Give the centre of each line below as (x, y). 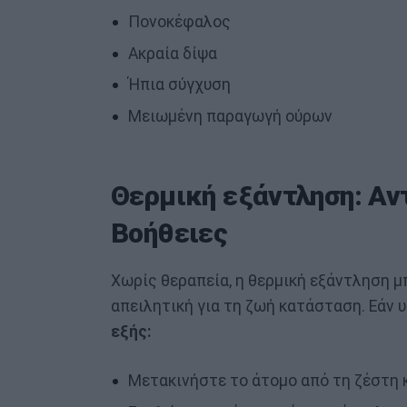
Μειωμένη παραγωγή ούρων (230, 116)
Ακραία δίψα (172, 53)
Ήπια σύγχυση (179, 85)
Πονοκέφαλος (179, 21)
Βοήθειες (169, 233)
